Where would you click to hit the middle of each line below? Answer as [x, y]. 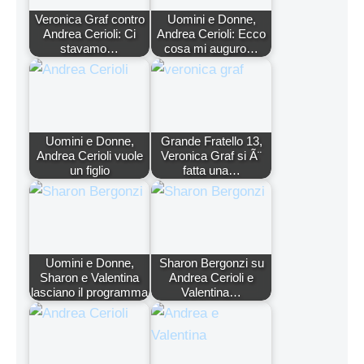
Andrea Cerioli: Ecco [211, 33]
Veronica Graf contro [89, 19]
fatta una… [211, 170]
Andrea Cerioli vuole [89, 155]
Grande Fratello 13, [211, 141]
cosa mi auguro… [211, 48]
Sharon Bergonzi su [211, 262]
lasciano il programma [89, 292]
